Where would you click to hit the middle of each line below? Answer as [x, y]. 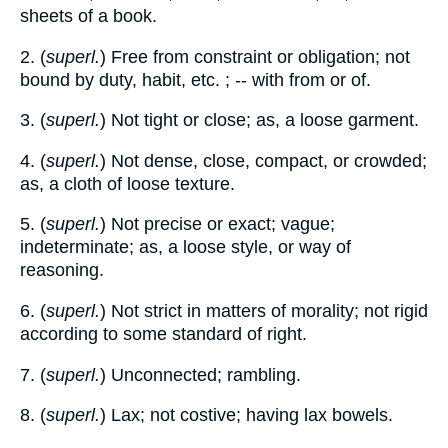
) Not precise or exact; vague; [217, 224]
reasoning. [62, 270]
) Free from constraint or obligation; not [255, 56]
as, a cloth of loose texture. [127, 183]
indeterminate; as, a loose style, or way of [185, 247]
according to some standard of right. [163, 333]
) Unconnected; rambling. [200, 374]
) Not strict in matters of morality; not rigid [264, 310]
